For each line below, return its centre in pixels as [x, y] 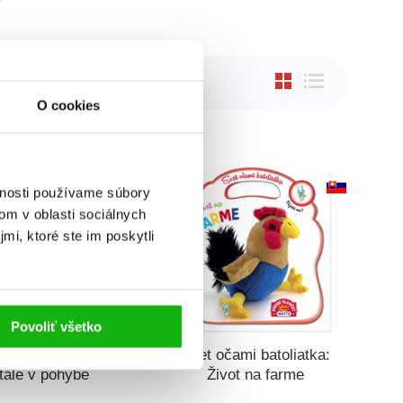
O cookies [68, 105]
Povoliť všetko [56, 326]
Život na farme [255, 374]
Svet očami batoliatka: [255, 354]
